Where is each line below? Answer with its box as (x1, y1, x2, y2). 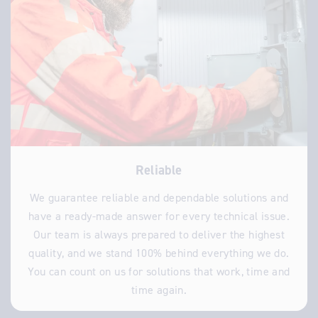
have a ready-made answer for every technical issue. (28, 209, 290, 224)
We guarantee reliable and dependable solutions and (29, 190, 289, 205)
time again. (131, 283, 187, 297)
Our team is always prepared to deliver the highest (33, 227, 285, 242)
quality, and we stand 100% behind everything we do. (28, 246, 290, 261)
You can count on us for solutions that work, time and (28, 264, 290, 279)
